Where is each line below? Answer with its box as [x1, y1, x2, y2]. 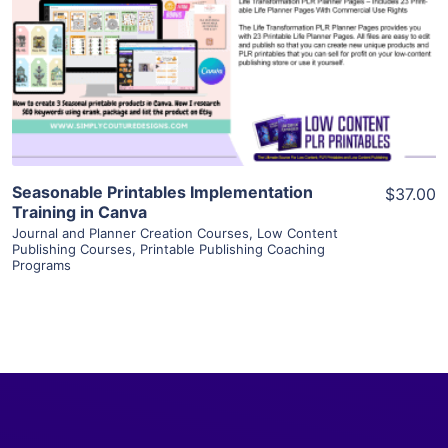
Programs [12, 256, 71, 273]
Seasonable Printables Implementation [12, 181, 313, 202]
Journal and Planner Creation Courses [12, 224, 249, 241]
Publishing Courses [12, 240, 132, 257]
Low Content [257, 224, 338, 241]
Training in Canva [12, 201, 147, 222]
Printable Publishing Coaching [140, 240, 325, 257]
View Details [174, 10, 274, 31]
